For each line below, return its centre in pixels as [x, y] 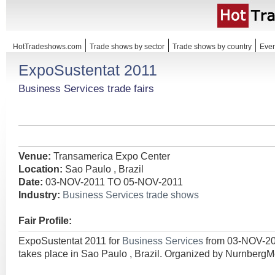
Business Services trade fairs [86, 88]
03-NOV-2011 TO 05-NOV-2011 [113, 182]
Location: [41, 169]
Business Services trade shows [131, 195]
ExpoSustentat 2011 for [70, 241]
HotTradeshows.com [47, 47]
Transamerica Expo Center [110, 156]
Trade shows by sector [127, 47]
